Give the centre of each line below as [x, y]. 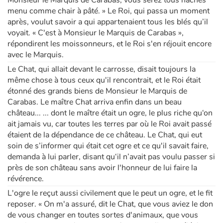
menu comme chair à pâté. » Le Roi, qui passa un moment [109, 11]
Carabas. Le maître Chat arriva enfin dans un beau [95, 102]
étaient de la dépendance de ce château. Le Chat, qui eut [105, 135]
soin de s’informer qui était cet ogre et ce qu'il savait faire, [108, 146]
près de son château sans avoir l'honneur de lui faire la [102, 167]
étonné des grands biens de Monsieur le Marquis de [97, 91]
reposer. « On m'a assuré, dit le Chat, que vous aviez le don [110, 204]
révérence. [26, 178]
